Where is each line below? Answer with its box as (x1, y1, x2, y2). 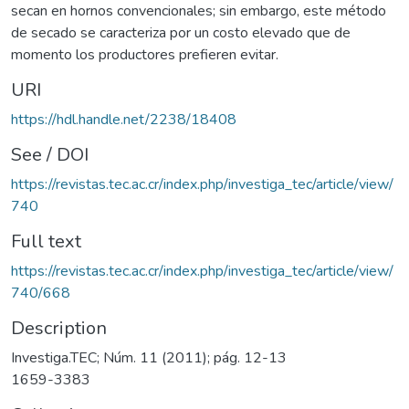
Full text (11, 228, 81, 254)
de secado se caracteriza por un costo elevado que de (11, 22, 351, 43)
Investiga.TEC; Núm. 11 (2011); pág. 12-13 (11, 347, 287, 368)
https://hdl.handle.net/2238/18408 (11, 109, 236, 130)
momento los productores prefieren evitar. (11, 44, 278, 65)
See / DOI (11, 142, 89, 167)
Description (11, 315, 107, 341)
